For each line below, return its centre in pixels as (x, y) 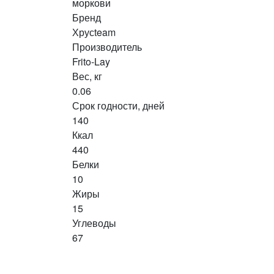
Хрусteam (94, 32)
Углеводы (94, 223)
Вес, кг (87, 76)
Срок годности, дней (118, 106)
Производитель (107, 47)
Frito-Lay (91, 61)
